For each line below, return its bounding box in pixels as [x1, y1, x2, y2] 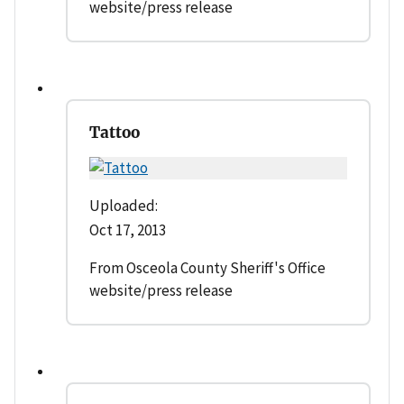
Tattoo [89, 122, 140, 142]
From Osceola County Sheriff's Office [89, 257, 326, 278]
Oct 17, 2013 [89, 219, 166, 240]
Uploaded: [89, 195, 158, 216]
